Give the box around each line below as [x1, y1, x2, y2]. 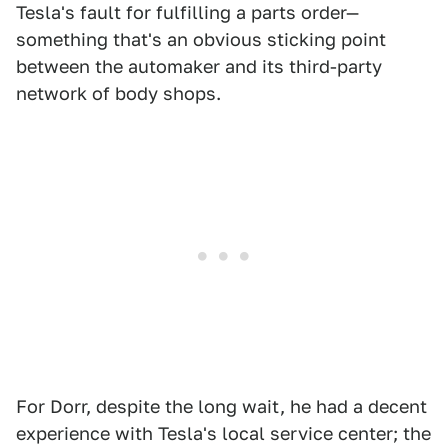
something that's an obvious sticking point [16, 29, 386, 50]
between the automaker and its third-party [16, 56, 382, 77]
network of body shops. [16, 83, 221, 104]
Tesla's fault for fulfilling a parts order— [16, 2, 359, 23]
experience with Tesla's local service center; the [16, 423, 431, 444]
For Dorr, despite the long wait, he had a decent [16, 396, 427, 417]
